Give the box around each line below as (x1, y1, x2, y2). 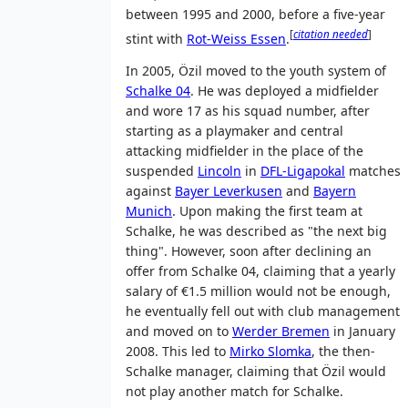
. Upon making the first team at (172, 202, 362, 220)
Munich (126, 202, 172, 220)
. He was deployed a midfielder (190, 82, 379, 100)
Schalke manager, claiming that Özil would (126, 362, 386, 381)
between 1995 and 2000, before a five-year (126, 5, 385, 23)
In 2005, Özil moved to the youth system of (126, 62, 386, 80)
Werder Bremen (232, 322, 330, 341)
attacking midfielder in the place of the (126, 142, 363, 160)
